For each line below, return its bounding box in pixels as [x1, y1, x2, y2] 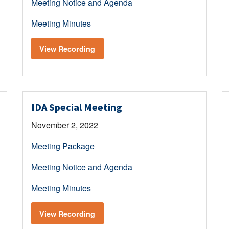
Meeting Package [31, 140, 95, 152]
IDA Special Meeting [31, 101, 122, 114]
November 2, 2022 [31, 119, 98, 131]
